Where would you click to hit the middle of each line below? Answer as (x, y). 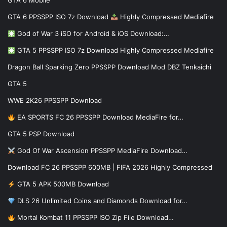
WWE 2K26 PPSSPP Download (55, 101)
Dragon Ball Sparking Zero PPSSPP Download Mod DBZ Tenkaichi (109, 67)
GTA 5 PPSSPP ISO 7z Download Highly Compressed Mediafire (114, 50)
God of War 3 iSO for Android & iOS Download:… (92, 34)
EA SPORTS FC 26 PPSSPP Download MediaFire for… (99, 117)
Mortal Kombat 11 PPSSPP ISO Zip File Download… (94, 218)
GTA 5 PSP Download (41, 134)
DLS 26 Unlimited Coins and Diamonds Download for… (101, 201)
